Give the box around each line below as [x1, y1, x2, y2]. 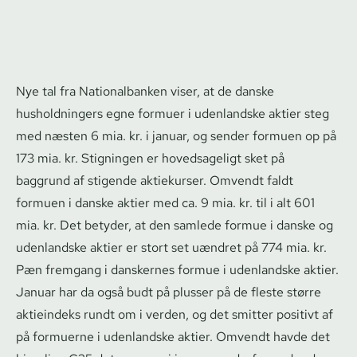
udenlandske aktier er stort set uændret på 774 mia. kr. [16, 238, 327, 256]
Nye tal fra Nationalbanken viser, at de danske [16, 82, 274, 100]
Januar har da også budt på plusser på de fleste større [16, 283, 321, 300]
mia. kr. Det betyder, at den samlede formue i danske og [16, 216, 333, 233]
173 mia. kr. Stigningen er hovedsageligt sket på [16, 149, 284, 167]
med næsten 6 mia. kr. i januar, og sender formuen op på [16, 127, 336, 144]
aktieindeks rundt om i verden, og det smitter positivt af [16, 305, 333, 323]
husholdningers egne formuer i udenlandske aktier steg [16, 104, 329, 122]
